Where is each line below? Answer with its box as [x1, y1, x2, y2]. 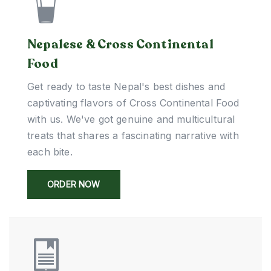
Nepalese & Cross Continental [27, 36, 214, 53]
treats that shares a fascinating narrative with [27, 129, 239, 142]
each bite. [27, 146, 73, 158]
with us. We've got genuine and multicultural [27, 113, 235, 125]
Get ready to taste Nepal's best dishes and [27, 80, 225, 93]
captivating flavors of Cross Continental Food [27, 97, 240, 109]
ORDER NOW [47, 179, 100, 189]
